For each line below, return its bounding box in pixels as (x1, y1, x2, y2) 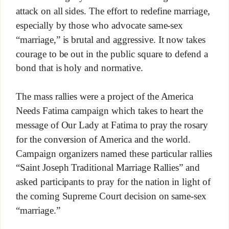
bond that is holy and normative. (15, 62, 143, 73)
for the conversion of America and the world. (15, 133, 191, 145)
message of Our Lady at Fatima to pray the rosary (15, 119, 209, 130)
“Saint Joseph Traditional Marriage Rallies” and (15, 162, 200, 173)
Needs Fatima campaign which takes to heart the (15, 105, 203, 116)
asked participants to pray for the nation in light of (15, 176, 211, 188)
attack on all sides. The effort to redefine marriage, (15, 5, 211, 16)
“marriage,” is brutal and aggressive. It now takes (15, 34, 206, 45)
